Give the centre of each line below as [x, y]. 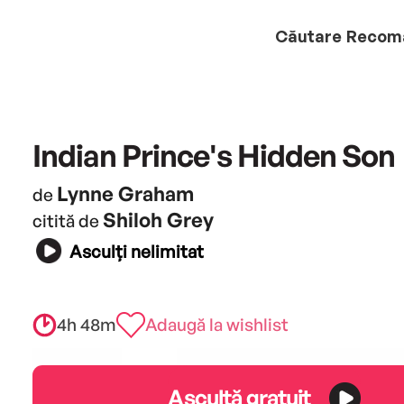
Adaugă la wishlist [216, 324]
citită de [67, 220]
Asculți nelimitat [136, 252]
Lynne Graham [125, 193]
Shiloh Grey [158, 219]
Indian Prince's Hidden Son [213, 155]
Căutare [308, 36]
